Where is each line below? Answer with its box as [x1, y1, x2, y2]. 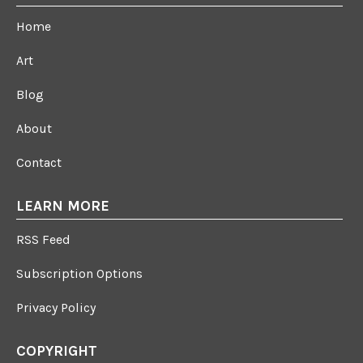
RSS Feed [16, 232, 70, 248]
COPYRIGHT [16, 342, 97, 361]
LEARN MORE [16, 197, 109, 216]
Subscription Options [16, 266, 143, 282]
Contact [16, 155, 62, 171]
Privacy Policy [16, 300, 96, 316]
